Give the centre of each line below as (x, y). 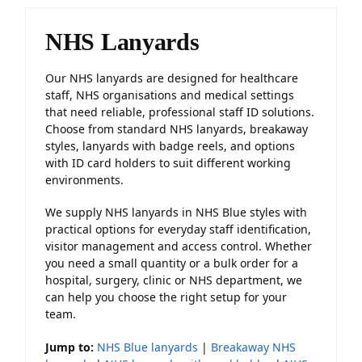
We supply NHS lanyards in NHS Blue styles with (176, 213)
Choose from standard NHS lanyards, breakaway (177, 129)
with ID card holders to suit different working (168, 163)
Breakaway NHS (253, 347)
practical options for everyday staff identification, (178, 229)
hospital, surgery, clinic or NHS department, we (174, 280)
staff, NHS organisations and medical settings (170, 95)
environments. (84, 180)
